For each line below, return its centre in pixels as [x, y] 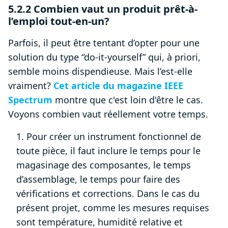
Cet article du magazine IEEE [118, 86]
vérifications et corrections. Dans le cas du [108, 194]
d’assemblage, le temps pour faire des [98, 179]
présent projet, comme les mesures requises [113, 208]
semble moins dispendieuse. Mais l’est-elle [100, 72]
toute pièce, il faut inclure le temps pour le [108, 151]
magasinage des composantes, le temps [104, 165]
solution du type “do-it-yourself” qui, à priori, [104, 57]
